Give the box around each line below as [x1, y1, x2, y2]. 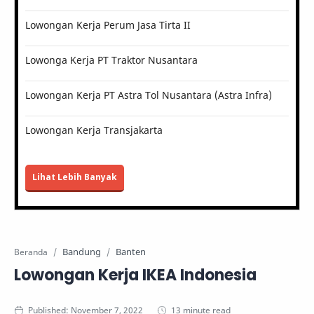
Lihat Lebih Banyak [32, 171, 117, 183]
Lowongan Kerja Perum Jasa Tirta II [25, 18, 191, 32]
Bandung [62, 245, 101, 258]
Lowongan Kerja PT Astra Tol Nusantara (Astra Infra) [25, 88, 272, 102]
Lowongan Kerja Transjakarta [25, 123, 163, 137]
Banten [116, 245, 146, 258]
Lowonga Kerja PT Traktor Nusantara [25, 53, 198, 67]
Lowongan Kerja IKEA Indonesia [14, 264, 257, 286]
